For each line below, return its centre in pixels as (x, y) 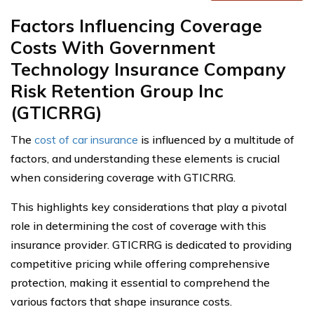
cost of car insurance (86, 139)
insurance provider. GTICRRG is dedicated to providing (151, 245)
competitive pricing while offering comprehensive (140, 264)
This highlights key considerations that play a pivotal (149, 207)
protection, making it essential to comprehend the (140, 282)
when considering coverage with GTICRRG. (123, 177)
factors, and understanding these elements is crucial (145, 158)
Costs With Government (113, 47)
